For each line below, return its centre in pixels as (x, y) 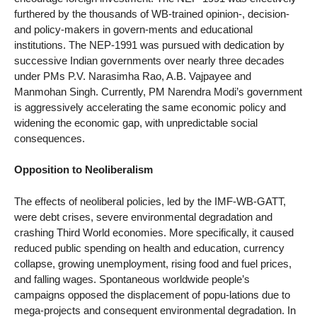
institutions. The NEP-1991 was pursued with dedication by (149, 45)
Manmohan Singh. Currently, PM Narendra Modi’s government (158, 91)
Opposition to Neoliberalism (83, 170)
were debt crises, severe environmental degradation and (143, 217)
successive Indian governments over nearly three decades (149, 60)
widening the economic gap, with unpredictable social (136, 122)
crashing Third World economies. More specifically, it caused (154, 233)
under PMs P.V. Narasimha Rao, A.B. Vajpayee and (133, 76)
